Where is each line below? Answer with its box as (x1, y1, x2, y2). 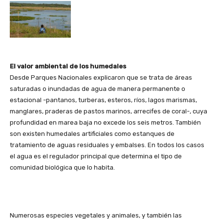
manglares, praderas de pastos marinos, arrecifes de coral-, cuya (10, 107, 207, 115)
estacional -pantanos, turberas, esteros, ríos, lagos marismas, (10, 96, 197, 104)
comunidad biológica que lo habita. (10, 163, 115, 171)
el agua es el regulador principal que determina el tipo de (10, 152, 182, 160)
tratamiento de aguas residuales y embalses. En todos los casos (10, 141, 204, 149)
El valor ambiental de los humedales (10, 62, 126, 70)
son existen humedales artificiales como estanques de (10, 130, 175, 137)
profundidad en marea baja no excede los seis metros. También (10, 118, 201, 126)
